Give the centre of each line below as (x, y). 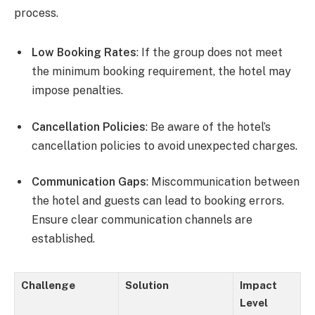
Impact (258, 285)
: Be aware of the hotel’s (208, 127)
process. (36, 13)
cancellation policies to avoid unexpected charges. (165, 146)
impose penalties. (77, 91)
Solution (147, 285)
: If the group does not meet (210, 53)
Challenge (48, 285)
